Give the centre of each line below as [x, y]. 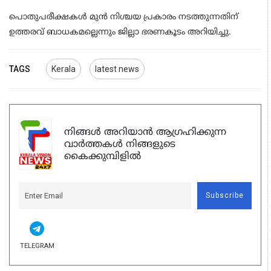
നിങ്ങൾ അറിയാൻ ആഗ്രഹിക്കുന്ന [145, 133]
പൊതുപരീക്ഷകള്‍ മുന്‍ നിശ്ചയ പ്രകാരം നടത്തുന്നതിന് [124, 17]
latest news [117, 69]
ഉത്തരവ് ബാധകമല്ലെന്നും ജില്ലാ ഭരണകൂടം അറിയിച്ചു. [121, 32]
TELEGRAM [37, 246]
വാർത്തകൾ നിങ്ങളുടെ [120, 145]
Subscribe [224, 196]
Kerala [64, 69]
